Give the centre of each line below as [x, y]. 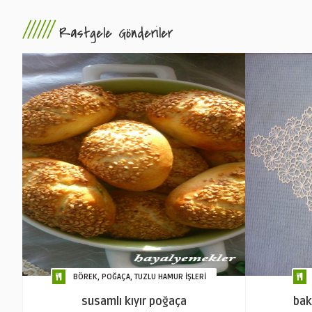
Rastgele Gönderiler [116, 33]
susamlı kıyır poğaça [134, 302]
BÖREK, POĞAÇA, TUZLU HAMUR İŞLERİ [140, 277]
